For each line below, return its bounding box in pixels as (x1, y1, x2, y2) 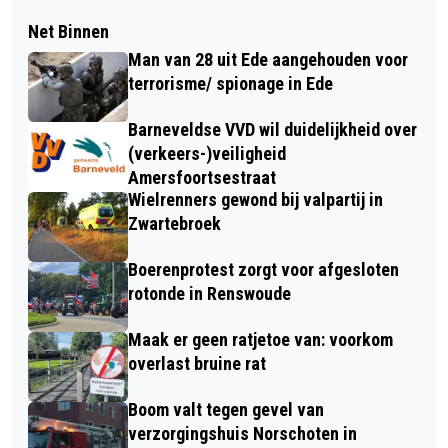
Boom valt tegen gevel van (128, 398, 324, 420)
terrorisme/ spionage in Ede (128, 72, 333, 94)
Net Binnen (28, 20, 109, 42)
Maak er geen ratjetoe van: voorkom (128, 328, 393, 350)
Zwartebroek (128, 212, 221, 234)
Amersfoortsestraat (128, 166, 276, 188)
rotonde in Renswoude (128, 282, 291, 304)
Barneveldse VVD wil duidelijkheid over (128, 118, 417, 140)
